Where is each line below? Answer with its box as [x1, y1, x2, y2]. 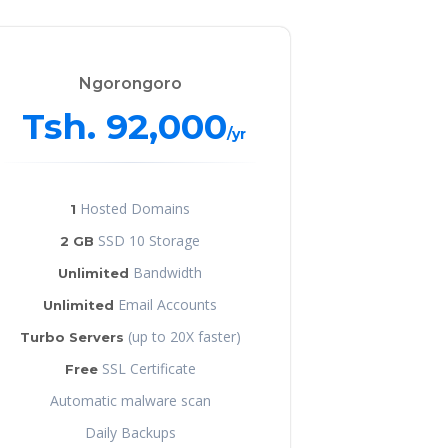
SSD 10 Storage [94, 230, 200, 250]
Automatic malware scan [49, 390, 211, 410]
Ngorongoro [78, 73, 182, 93]
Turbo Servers [19, 328, 124, 345]
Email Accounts [114, 294, 217, 314]
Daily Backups [84, 422, 176, 442]
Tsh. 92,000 [22, 104, 227, 148]
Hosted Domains [76, 198, 190, 218]
